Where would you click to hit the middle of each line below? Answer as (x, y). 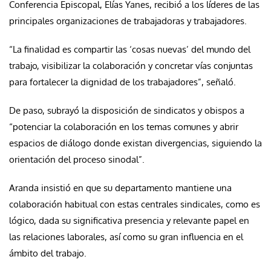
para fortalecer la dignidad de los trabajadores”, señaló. (122, 82)
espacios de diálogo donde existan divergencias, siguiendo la (135, 143)
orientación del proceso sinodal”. (77, 160)
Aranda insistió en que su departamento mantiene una (120, 188)
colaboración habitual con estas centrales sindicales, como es (135, 204)
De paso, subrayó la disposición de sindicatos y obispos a (127, 111)
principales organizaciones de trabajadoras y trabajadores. (128, 21)
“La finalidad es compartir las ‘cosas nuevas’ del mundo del (130, 50)
